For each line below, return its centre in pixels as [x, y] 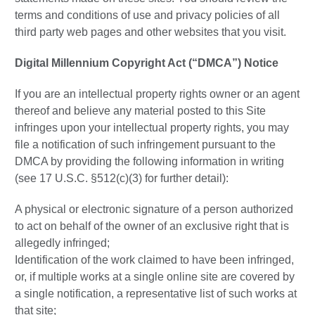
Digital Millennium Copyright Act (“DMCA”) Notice [147, 63]
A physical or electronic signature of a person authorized [154, 210]
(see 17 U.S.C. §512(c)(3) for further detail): [122, 179]
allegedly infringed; [62, 243]
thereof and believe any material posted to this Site [140, 111]
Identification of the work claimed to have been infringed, [154, 260]
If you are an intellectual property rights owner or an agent [157, 94]
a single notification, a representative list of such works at [156, 294]
